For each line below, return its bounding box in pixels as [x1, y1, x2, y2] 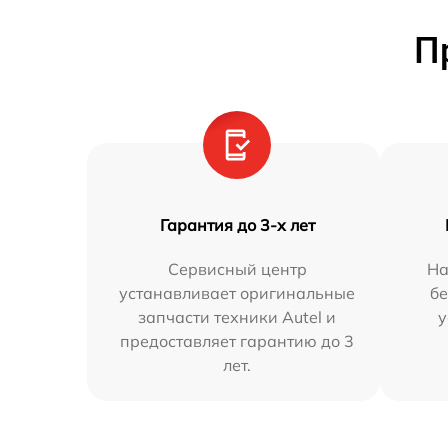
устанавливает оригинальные [119, 282, 356, 303]
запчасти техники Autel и [138, 306, 337, 327]
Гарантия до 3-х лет [159, 214, 315, 235]
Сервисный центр [167, 258, 307, 279]
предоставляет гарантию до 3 [120, 330, 355, 351]
